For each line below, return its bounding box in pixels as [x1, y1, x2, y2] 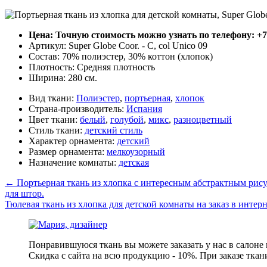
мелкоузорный [107, 146, 165, 157]
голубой [110, 114, 144, 125]
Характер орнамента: [29, 135, 117, 146]
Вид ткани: [29, 92, 76, 103]
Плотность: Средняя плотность [29, 61, 155, 72]
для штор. [5, 188, 44, 198]
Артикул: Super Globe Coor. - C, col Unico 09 [29, 40, 207, 51]
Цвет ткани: [29, 114, 80, 125]
